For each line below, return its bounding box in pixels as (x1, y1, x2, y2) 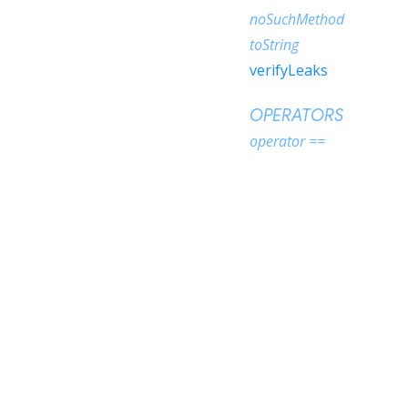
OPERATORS (250, 106, 343, 126)
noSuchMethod (250, 9, 344, 29)
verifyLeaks (250, 60, 328, 80)
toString (250, 35, 299, 55)
